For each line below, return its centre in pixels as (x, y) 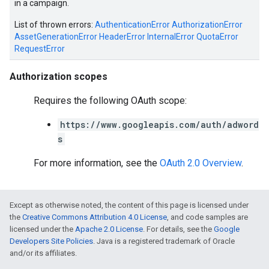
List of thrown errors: (55, 25)
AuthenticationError (132, 25)
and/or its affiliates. (43, 253)
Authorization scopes (59, 77)
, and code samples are (207, 217)
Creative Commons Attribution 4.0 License (95, 217)
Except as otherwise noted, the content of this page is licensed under (129, 205)
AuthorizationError (207, 25)
